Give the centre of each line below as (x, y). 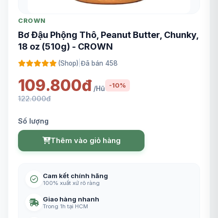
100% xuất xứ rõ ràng (71, 183)
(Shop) (68, 63)
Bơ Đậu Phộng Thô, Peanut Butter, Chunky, (108, 35)
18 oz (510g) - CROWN (65, 46)
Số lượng (33, 121)
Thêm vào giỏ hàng (85, 141)
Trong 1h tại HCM (65, 206)
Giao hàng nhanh (71, 199)
